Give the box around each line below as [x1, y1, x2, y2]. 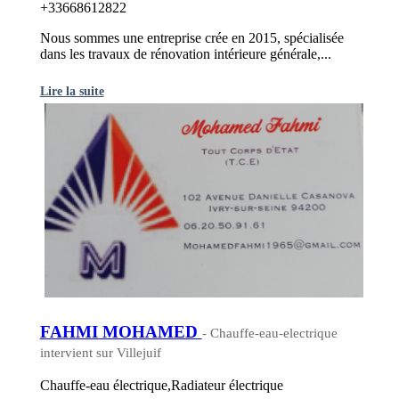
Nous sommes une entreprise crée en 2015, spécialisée [39, 29, 344, 45]
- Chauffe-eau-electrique [201, 325, 338, 340]
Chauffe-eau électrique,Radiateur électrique [39, 378, 283, 394]
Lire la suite [39, 83, 104, 98]
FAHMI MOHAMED [39, 322, 202, 341]
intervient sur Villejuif [39, 345, 161, 360]
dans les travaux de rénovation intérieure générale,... [39, 45, 331, 61]
